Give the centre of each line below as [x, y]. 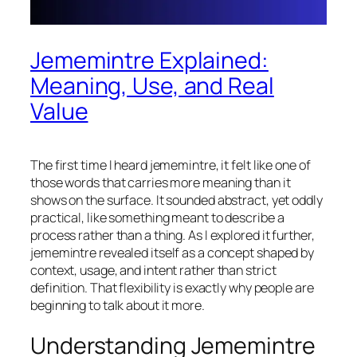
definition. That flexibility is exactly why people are [172, 288]
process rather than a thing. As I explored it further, [173, 235]
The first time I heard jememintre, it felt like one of [171, 165]
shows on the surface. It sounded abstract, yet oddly [177, 200]
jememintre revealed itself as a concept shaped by [173, 253]
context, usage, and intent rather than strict [153, 271]
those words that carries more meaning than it [161, 183]
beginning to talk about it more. [118, 306]
